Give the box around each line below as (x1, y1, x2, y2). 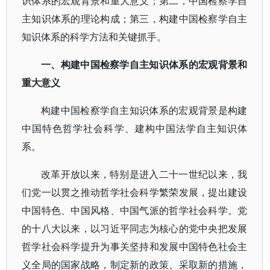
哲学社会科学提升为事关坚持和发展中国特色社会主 (22, 240, 248, 253)
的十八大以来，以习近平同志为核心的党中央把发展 (22, 222, 248, 235)
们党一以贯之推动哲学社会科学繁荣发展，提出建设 (22, 186, 248, 199)
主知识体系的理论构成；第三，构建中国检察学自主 (22, 12, 248, 25)
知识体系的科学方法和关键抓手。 (22, 30, 166, 43)
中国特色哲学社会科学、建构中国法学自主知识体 (22, 122, 248, 135)
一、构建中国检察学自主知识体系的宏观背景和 (41, 58, 248, 71)
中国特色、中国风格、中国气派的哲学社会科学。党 (22, 204, 248, 217)
